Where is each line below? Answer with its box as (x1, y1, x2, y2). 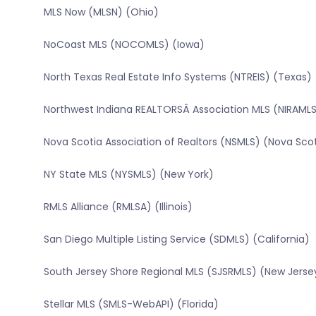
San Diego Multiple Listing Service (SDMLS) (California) (43, 232, 310, 247)
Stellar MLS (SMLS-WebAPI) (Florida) (43, 297, 219, 312)
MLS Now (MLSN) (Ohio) (43, 5, 159, 20)
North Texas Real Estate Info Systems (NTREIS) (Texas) (43, 70, 312, 85)
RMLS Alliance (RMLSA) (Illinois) (43, 200, 193, 214)
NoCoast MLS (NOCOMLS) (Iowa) (43, 37, 205, 52)
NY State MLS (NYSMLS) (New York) (43, 167, 214, 182)
